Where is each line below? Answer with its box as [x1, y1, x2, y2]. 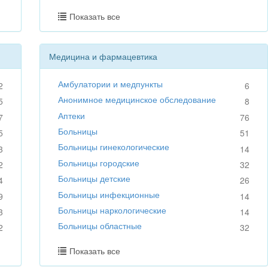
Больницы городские [58, 156, 140, 169]
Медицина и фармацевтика [49, 50, 158, 62]
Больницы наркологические [58, 203, 167, 216]
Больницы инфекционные [58, 188, 160, 200]
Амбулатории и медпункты [58, 77, 163, 90]
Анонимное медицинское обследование [58, 93, 217, 106]
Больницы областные [58, 220, 142, 232]
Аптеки [58, 109, 86, 121]
